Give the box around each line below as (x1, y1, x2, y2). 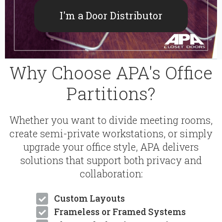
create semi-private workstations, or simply (9, 127, 213, 140)
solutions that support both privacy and (20, 154, 202, 167)
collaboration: (79, 167, 143, 180)
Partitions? (66, 82, 156, 105)
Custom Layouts (54, 193, 125, 205)
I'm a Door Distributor (59, 9, 163, 22)
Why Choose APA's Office (9, 61, 213, 84)
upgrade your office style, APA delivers (23, 140, 199, 154)
